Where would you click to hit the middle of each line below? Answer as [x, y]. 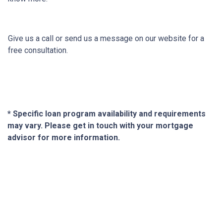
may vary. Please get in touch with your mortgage [100, 126]
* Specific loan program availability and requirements [107, 114]
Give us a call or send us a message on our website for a [106, 38]
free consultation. [38, 50]
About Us [111, 195]
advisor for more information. [64, 138]
